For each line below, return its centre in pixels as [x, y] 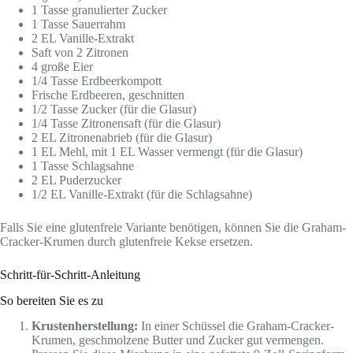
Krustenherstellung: [85, 326]
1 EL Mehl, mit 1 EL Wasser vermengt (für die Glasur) [167, 151]
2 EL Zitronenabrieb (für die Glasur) [122, 137]
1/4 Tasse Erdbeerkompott [97, 80]
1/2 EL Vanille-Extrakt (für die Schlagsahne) [142, 194]
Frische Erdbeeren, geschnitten [108, 95]
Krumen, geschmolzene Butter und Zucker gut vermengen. [178, 340]
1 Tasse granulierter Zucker [99, 9]
